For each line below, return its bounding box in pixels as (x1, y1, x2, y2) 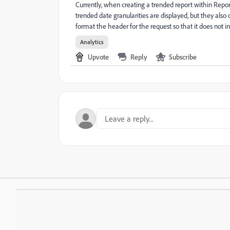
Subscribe (169, 52, 197, 61)
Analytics (80, 38, 104, 46)
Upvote (88, 52, 109, 61)
